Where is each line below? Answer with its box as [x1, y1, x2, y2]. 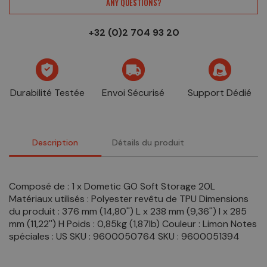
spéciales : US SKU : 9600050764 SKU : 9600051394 [9, 230, 240, 243]
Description [32, 137, 79, 148]
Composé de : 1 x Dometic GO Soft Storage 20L [9, 180, 215, 193]
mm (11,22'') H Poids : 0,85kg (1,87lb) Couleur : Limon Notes [9, 218, 257, 231]
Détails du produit [111, 137, 184, 148]
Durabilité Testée [10, 86, 85, 100]
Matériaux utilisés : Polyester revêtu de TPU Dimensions [9, 193, 249, 206]
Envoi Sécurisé [102, 86, 165, 100]
